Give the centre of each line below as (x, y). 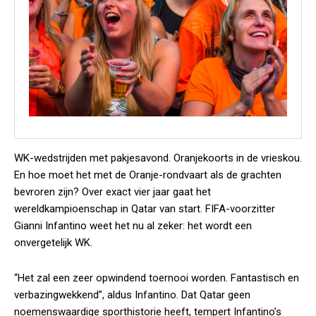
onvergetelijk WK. (53, 243)
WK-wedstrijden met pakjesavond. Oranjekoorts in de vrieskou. (158, 158)
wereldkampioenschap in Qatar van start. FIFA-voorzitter (145, 209)
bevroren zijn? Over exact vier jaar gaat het (113, 192)
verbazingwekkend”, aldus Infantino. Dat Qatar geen (132, 295)
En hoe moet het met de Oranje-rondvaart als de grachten (148, 175)
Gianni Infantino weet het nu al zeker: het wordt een (133, 226)
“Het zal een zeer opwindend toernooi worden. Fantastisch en (157, 278)
